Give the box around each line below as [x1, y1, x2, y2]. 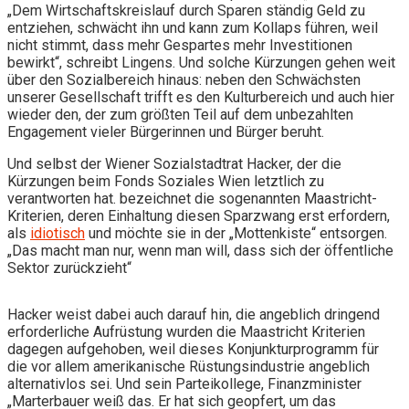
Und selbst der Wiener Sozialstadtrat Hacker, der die [7, 154, 341, 173]
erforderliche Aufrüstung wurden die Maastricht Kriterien [7, 322, 365, 341]
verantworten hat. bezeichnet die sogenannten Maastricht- [7, 189, 377, 207]
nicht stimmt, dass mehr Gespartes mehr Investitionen [7, 36, 352, 54]
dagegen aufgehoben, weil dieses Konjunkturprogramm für [7, 340, 379, 358]
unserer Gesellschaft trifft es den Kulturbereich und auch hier [7, 88, 394, 106]
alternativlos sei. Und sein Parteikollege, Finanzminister [7, 374, 362, 393]
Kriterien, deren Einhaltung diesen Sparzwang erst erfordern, [7, 206, 390, 225]
